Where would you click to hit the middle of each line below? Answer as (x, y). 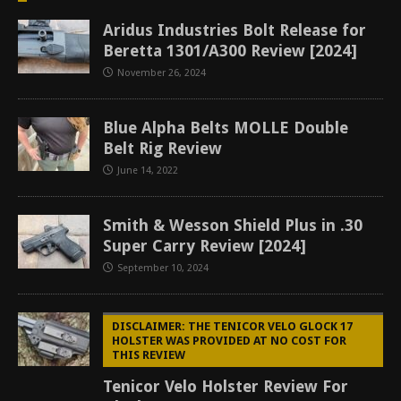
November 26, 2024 (162, 73)
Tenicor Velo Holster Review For (226, 386)
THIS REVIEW (149, 355)
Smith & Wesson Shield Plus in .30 (233, 225)
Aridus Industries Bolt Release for (235, 30)
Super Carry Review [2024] (205, 246)
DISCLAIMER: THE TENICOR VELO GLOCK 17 (232, 326)
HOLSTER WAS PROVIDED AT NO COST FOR (229, 341)
